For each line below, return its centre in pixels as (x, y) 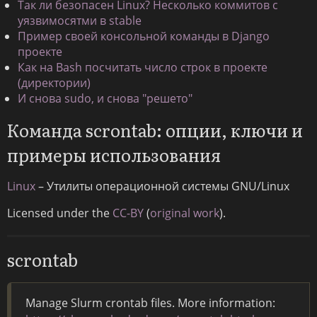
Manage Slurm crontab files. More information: (150, 303)
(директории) (54, 83)
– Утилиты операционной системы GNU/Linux (162, 186)
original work (185, 213)
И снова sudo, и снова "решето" (105, 99)
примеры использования (114, 155)
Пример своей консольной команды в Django (144, 36)
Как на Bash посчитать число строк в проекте (143, 68)
